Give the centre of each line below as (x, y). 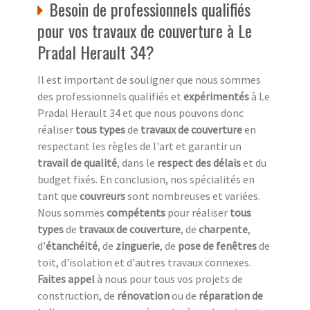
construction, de (77, 296)
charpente (223, 229)
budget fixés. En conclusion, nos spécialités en (146, 180)
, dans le (137, 163)
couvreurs (102, 196)
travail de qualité (77, 163)
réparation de (231, 296)
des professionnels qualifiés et (110, 97)
